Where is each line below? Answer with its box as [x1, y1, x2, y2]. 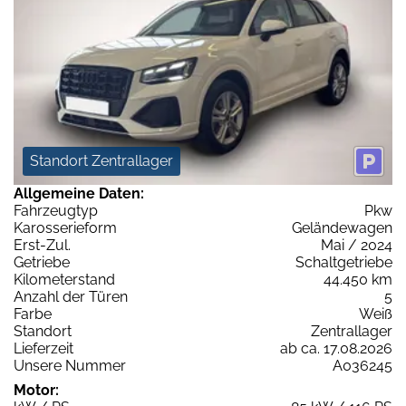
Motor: [14, 382, 59, 400]
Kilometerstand [14, 271, 115, 289]
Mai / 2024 [321, 237, 392, 255]
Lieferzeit [14, 340, 73, 358]
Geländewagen [292, 219, 392, 237]
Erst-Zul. [14, 237, 71, 255]
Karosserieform [14, 219, 117, 237]
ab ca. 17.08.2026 [280, 340, 392, 358]
